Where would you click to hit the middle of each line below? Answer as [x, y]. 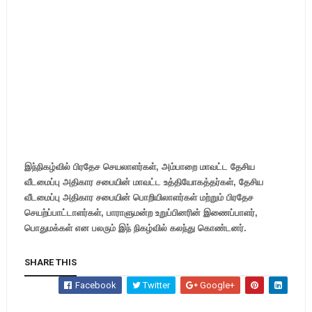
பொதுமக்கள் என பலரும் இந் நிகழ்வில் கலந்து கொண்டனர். [135, 228]
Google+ [217, 285]
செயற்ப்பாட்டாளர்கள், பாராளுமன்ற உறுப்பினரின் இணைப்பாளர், [141, 213]
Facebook [95, 285]
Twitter [156, 285]
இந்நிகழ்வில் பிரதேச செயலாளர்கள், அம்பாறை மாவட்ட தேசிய [139, 167]
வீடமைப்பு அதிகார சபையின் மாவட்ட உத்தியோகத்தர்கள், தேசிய [143, 182]
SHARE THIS [50, 262]
